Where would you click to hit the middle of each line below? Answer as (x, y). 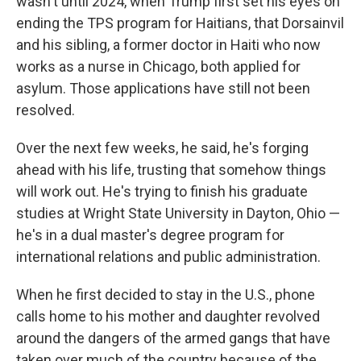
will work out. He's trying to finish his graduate (162, 191)
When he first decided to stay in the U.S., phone (166, 295)
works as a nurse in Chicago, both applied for (158, 66)
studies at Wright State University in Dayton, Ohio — (178, 213)
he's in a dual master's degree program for (150, 235)
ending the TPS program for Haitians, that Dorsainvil (180, 23)
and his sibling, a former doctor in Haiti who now (168, 45)
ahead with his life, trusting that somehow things (171, 170)
